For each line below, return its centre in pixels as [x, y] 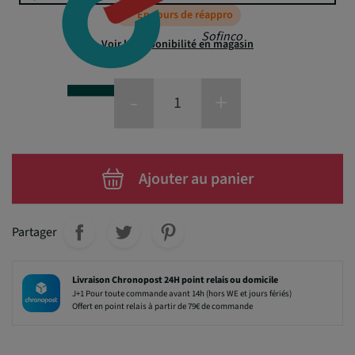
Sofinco [222, 36]
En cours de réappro [185, 15]
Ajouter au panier [196, 179]
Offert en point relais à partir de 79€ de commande [163, 306]
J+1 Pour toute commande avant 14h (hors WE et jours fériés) [182, 293]
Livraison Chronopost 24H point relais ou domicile [176, 280]
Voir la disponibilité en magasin [177, 44]
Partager [34, 232]
